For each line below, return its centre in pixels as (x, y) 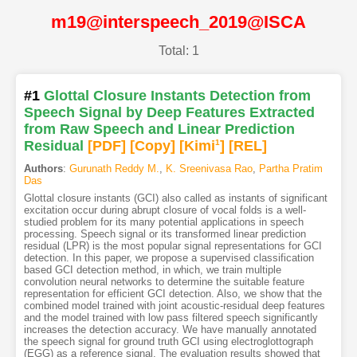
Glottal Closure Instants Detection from (177, 96)
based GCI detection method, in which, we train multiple (152, 270)
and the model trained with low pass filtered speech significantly (171, 318)
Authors (43, 169)
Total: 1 (178, 51)
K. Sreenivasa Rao (209, 169)
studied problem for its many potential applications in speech (163, 222)
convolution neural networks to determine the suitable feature (164, 282)
